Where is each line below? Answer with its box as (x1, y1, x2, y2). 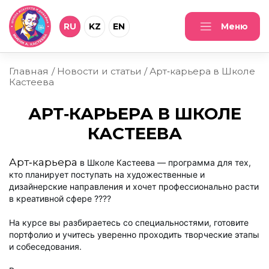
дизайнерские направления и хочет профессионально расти (9, 181, 259, 192)
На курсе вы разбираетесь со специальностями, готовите (9, 217, 249, 228)
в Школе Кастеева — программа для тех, (77, 157, 251, 168)
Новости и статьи (56, 65, 142, 77)
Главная (9, 65, 49, 77)
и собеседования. (9, 241, 82, 252)
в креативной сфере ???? (9, 193, 111, 204)
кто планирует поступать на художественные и (9, 169, 205, 180)
